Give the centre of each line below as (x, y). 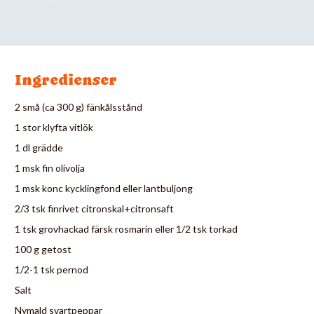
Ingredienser (66, 80)
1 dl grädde (39, 147)
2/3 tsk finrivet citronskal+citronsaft (94, 208)
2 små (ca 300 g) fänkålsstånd (78, 107)
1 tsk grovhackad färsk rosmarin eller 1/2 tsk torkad (126, 228)
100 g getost (43, 249)
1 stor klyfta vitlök (54, 127)
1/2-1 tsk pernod (52, 269)
